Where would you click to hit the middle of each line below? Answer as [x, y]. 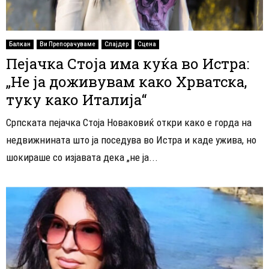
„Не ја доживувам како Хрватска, [126, 82]
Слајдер [116, 44]
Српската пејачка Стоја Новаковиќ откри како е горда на [129, 123]
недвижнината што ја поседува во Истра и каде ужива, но [131, 140]
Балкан [20, 44]
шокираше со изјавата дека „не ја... [82, 158]
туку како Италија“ [76, 100]
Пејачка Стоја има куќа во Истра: [128, 64]
